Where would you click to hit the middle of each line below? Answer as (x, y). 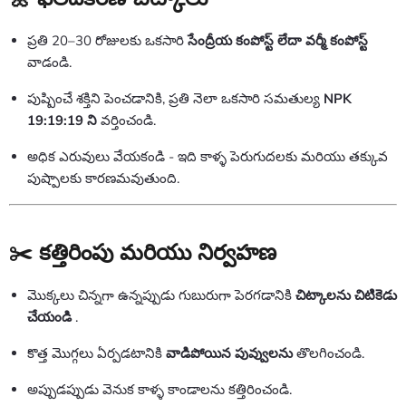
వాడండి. (49, 62)
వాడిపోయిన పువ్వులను (229, 353)
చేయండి (49, 317)
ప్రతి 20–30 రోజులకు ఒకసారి (107, 40)
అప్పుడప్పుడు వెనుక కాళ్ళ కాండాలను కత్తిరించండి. (159, 389)
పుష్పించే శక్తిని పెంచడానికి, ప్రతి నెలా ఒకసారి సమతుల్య (175, 98)
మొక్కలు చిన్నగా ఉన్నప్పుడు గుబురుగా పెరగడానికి (161, 295)
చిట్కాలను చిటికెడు (346, 295)
